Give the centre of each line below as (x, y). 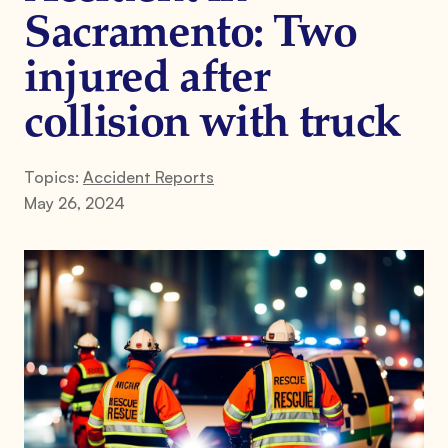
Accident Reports (148, 176)
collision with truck (212, 124)
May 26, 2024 (74, 202)
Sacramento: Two (190, 34)
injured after (147, 79)
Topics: (53, 176)
